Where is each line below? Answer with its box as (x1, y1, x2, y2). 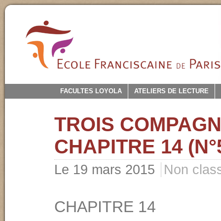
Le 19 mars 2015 (54, 162, 159, 177)
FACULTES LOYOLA (60, 87, 122, 95)
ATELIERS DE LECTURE (134, 87, 209, 95)
